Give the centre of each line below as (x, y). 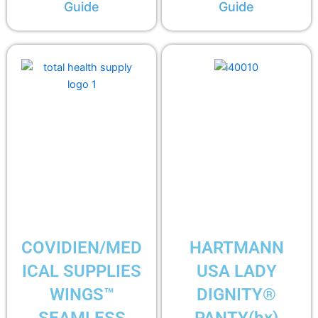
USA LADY (236, 272)
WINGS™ (82, 295)
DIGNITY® (236, 295)
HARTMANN (236, 248)
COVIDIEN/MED (82, 248)
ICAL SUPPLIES (82, 272)
